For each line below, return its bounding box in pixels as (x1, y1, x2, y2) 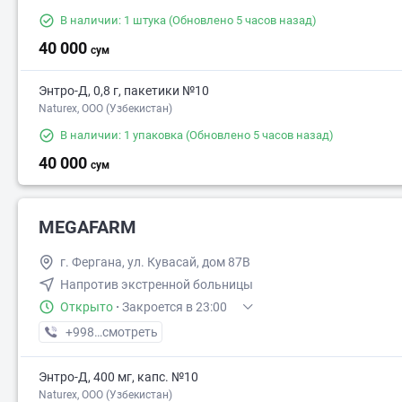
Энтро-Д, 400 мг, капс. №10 (39, 370, 198, 385)
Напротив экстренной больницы (60, 277, 253, 293)
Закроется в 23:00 (122, 300, 227, 315)
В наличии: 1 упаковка (60, 128, 183, 143)
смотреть (102, 325, 158, 340)
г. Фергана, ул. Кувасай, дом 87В (60, 255, 250, 270)
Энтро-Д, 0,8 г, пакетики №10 (39, 83, 209, 99)
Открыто (60, 300, 113, 315)
